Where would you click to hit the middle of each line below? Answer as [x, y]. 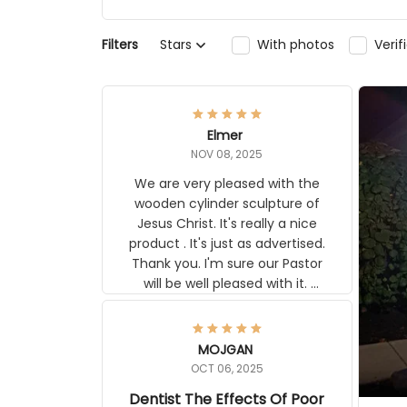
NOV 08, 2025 [227, 154]
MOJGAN [225, 349]
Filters [124, 45]
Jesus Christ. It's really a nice [227, 223]
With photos [303, 45]
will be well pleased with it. [178, 283]
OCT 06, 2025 [227, 368]
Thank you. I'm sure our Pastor [227, 263]
